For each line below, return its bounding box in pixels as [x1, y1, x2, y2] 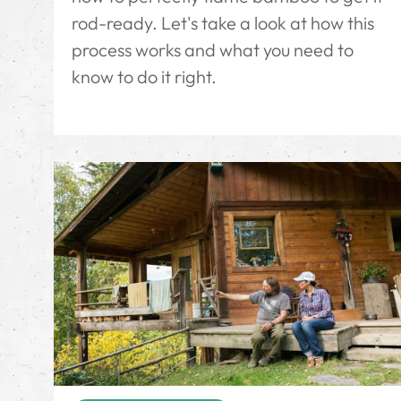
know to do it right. [72, 64, 217, 88]
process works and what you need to [72, 38, 354, 61]
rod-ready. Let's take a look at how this [72, 11, 374, 34]
